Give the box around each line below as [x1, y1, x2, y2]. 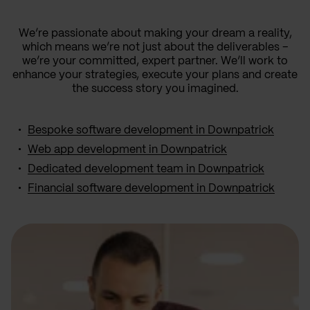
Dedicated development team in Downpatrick [28, 163, 264, 174]
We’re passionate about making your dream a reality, [18, 28, 292, 39]
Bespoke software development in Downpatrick [28, 125, 274, 136]
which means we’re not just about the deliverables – [21, 42, 289, 53]
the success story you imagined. [71, 83, 239, 94]
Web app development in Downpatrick [28, 144, 227, 155]
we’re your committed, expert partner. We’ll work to [22, 55, 288, 66]
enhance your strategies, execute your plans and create [12, 69, 298, 80]
